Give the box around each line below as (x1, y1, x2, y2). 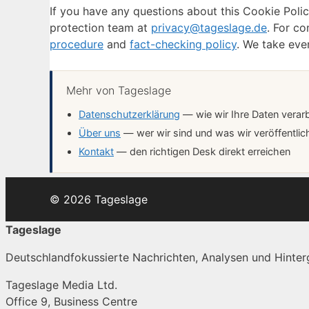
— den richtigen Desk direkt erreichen (114, 146, 290, 159)
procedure (50, 37, 103, 52)
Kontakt (79, 146, 114, 159)
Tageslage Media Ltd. (6, 278, 117, 292)
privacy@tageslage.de (151, 21, 267, 35)
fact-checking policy (130, 37, 237, 52)
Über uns (79, 127, 121, 140)
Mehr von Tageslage (66, 83, 171, 98)
